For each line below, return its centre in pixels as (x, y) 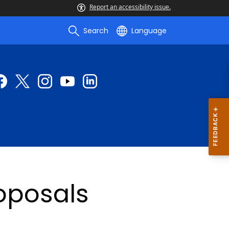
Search (96, 31)
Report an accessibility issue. (130, 7)
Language (149, 31)
